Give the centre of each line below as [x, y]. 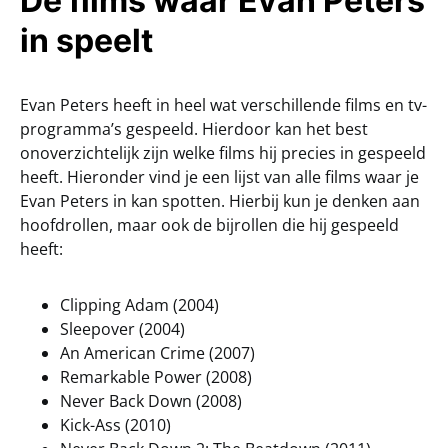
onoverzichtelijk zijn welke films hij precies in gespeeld [223, 152]
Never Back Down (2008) [151, 400]
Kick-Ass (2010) [115, 424]
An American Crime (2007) [157, 352]
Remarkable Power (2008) [156, 376]
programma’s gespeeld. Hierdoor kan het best [194, 128]
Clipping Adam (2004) [139, 304]
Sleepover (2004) [122, 328]
